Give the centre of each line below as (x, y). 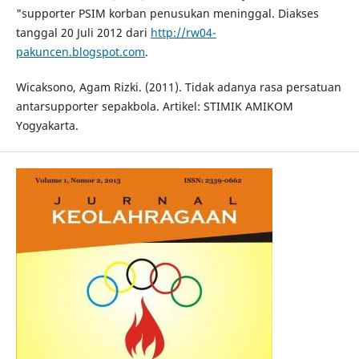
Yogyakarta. (47, 126)
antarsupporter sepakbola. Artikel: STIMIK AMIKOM (154, 107)
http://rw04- (183, 33)
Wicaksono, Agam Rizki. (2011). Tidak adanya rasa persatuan (178, 87)
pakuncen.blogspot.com (80, 52)
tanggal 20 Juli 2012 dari (83, 33)
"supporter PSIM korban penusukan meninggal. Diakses (167, 14)
